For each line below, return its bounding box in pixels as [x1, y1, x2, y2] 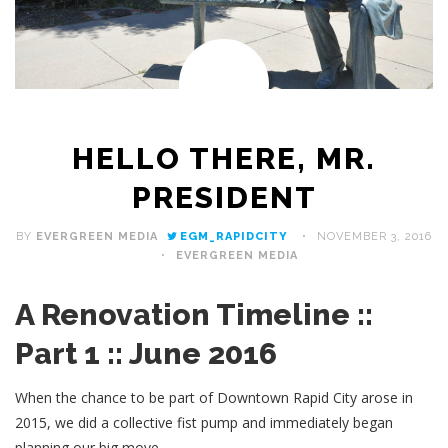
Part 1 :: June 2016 [15, 336, 277, 372]
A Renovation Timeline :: [15, 297, 373, 333]
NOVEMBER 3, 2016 [317, 230, 432, 244]
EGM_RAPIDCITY [180, 230, 288, 244]
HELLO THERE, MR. [72, 141, 376, 177]
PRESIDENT [131, 180, 317, 216]
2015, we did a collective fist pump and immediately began [15, 413, 393, 433]
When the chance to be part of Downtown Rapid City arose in [15, 388, 413, 408]
